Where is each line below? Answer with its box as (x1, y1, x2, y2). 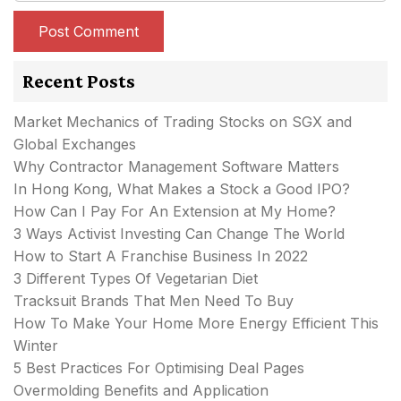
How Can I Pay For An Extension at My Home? (13, 201, 336, 220)
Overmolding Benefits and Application (13, 380, 269, 399)
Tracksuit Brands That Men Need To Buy (13, 291, 294, 310)
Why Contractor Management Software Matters (13, 157, 339, 175)
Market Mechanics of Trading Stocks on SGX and (13, 112, 352, 131)
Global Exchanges (13, 134, 136, 153)
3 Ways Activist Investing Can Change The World (13, 224, 345, 243)
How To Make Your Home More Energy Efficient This (13, 313, 379, 332)
